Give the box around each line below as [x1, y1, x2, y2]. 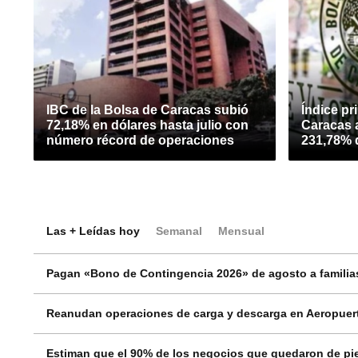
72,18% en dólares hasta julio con [46, 118, 249, 132]
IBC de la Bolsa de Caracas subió [46, 103, 249, 117]
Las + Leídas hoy [46, 225, 140, 237]
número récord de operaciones [46, 133, 234, 147]
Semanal [156, 225, 202, 237]
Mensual [218, 225, 265, 237]
